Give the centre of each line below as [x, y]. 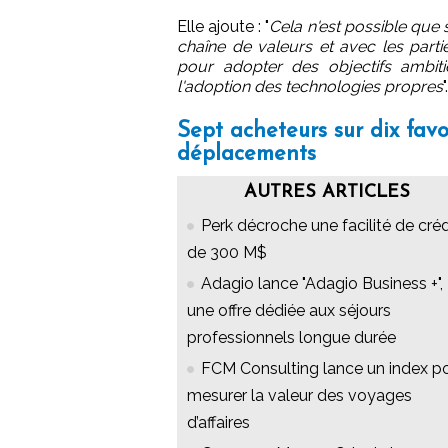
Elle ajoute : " [223, 26]
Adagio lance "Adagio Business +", [322, 283]
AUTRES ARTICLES [327, 192]
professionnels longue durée [291, 337]
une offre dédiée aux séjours [289, 310]
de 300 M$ [227, 252]
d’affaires [218, 422]
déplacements [246, 154]
